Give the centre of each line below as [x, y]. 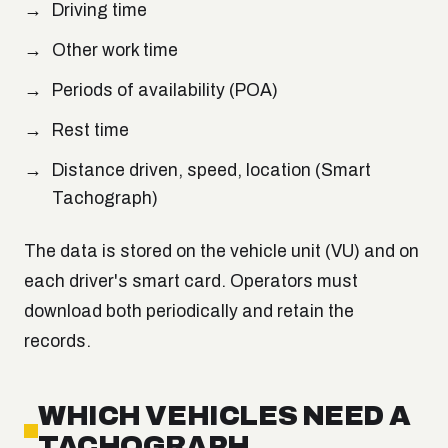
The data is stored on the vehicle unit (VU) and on [221, 252]
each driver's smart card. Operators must [191, 282]
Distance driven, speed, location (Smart [211, 171]
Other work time [115, 51]
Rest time [90, 131]
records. [57, 342]
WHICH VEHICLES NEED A [224, 416]
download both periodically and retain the [189, 312]
